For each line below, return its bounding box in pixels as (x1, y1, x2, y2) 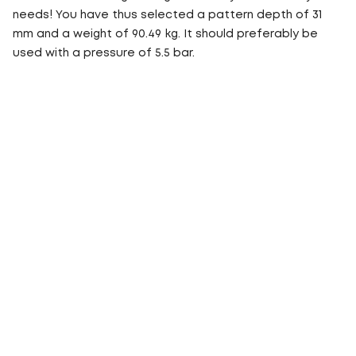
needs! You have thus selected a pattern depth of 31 (13, 10, 322, 20)
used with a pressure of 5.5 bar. (13, 48, 195, 58)
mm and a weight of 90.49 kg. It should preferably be (13, 29, 318, 39)
